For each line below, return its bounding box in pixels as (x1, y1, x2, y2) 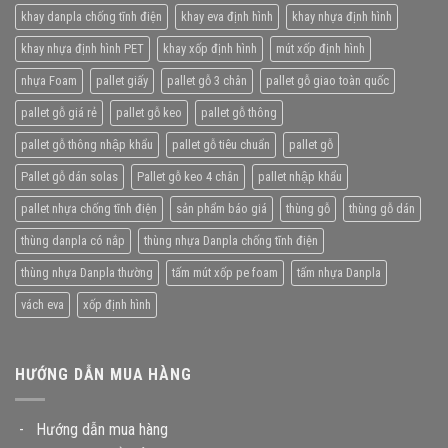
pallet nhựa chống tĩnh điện (21, 201, 157, 217)
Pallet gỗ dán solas (21, 169, 118, 185)
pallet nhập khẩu (258, 169, 342, 185)
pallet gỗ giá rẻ (21, 105, 97, 121)
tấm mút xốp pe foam (172, 265, 278, 281)
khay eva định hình (181, 9, 273, 25)
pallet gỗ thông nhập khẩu (21, 137, 153, 153)
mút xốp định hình (276, 41, 365, 57)
